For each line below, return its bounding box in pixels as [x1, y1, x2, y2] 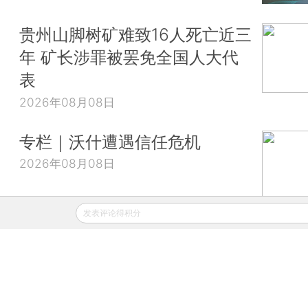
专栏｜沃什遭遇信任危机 [19, 131, 201, 152]
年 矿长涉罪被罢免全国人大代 [19, 47, 239, 68]
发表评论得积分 [83, 207, 142, 218]
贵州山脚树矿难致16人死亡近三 [19, 24, 252, 45]
